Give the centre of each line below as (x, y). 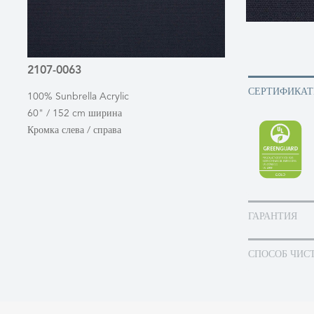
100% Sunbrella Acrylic (78, 97)
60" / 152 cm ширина (75, 114)
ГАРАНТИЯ (273, 217)
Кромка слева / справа (74, 130)
